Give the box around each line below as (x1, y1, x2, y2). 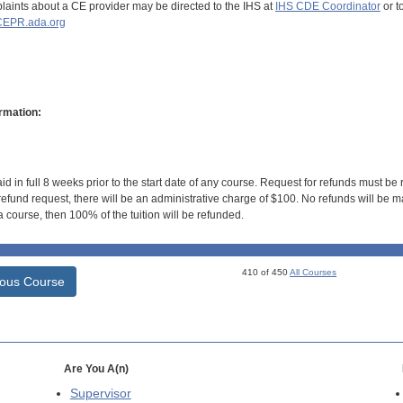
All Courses (290, 266, 337, 277)
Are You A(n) (63, 362, 129, 375)
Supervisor (69, 386, 131, 400)
